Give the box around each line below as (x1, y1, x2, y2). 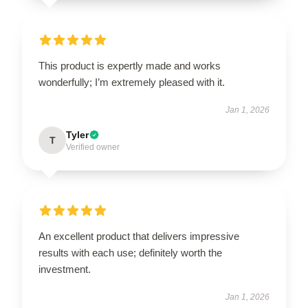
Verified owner (66, 142, 120, 152)
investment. (38, 263, 91, 275)
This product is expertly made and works (38, 59, 221, 71)
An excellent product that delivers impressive (38, 230, 239, 242)
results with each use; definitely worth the (38, 246, 222, 258)
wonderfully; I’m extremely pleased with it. (38, 76, 225, 88)
